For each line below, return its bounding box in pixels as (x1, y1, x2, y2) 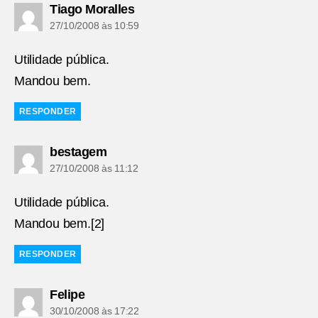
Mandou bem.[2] (14, 216, 105, 231)
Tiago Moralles (50, 1, 134, 16)
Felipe (50, 287, 84, 302)
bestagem (50, 144, 106, 159)
